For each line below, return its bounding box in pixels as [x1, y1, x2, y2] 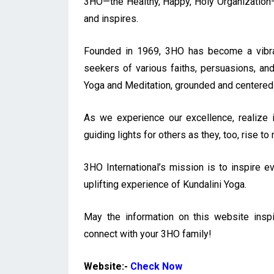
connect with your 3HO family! [84, 228, 212, 240]
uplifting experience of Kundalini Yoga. [84, 179, 246, 191]
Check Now [130, 261, 182, 273]
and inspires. [84, 13, 138, 25]
